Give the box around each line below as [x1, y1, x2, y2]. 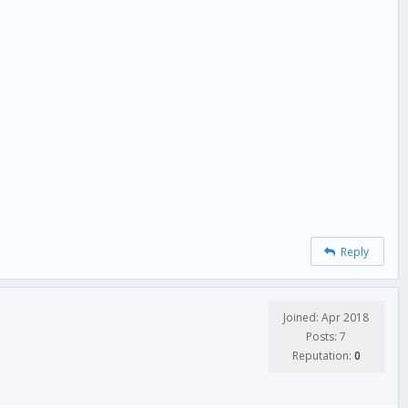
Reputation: [291, 348, 354, 364]
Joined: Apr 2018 [283, 310, 369, 326]
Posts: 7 [306, 329, 346, 345]
